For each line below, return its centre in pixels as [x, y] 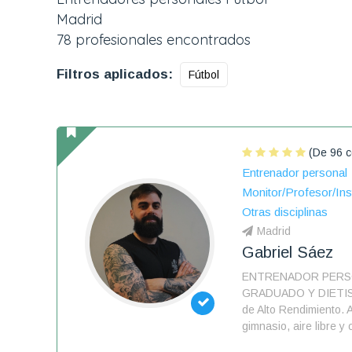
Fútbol [204, 75]
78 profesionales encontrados [154, 40]
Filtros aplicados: [115, 74]
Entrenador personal [295, 172]
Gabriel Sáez [288, 252]
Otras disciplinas [285, 212]
